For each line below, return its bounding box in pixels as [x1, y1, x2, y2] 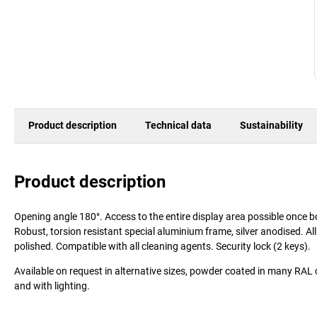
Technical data [145, 120, 212, 132]
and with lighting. [14, 279, 90, 292]
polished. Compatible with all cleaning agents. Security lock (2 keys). [14, 240, 311, 252]
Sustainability [240, 120, 303, 132]
